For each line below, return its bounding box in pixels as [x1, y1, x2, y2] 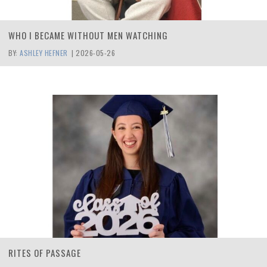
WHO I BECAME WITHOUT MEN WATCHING [8, 29, 168, 42]
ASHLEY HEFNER [20, 48, 68, 58]
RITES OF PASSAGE [8, 246, 81, 259]
